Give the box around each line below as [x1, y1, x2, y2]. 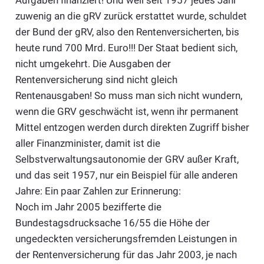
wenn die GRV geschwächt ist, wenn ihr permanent [15, 105, 239, 118]
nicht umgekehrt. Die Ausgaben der [15, 58, 171, 70]
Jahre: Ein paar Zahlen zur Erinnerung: [15, 185, 181, 197]
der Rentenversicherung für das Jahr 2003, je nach [15, 249, 237, 261]
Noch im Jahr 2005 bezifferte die [15, 201, 161, 213]
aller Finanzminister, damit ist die [15, 137, 160, 150]
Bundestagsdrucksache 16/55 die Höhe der [15, 217, 210, 229]
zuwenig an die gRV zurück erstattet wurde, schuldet [15, 10, 247, 22]
